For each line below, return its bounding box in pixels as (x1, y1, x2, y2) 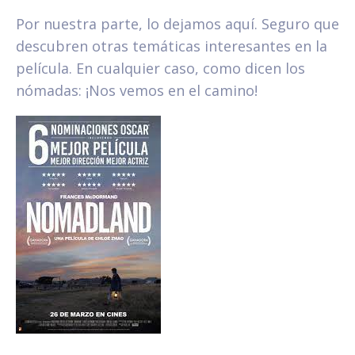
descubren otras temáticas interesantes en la (16, 36, 327, 56)
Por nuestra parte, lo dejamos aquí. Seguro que (16, 14, 339, 34)
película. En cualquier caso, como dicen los (16, 59, 305, 78)
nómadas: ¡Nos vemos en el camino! (16, 81, 258, 101)
